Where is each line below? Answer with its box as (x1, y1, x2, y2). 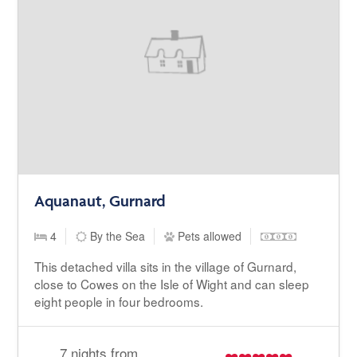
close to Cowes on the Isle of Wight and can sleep (34, 275, 310, 292)
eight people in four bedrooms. (34, 292, 204, 310)
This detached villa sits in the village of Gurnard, (34, 257, 297, 275)
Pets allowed (175, 228, 242, 244)
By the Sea (87, 228, 146, 244)
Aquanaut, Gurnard (34, 191, 167, 210)
